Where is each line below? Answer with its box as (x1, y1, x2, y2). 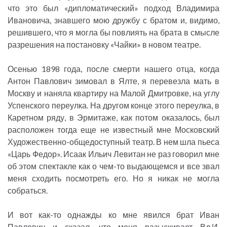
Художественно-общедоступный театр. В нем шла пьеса (8, 137, 219, 147)
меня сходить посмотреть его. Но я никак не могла (8, 173, 219, 183)
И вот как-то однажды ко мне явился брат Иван (8, 210, 219, 220)
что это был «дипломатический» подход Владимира (8, 3, 219, 13)
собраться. (8, 185, 48, 196)
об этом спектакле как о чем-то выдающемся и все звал (8, 161, 219, 171)
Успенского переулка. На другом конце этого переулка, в (8, 100, 219, 110)
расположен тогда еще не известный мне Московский (8, 125, 219, 135)
